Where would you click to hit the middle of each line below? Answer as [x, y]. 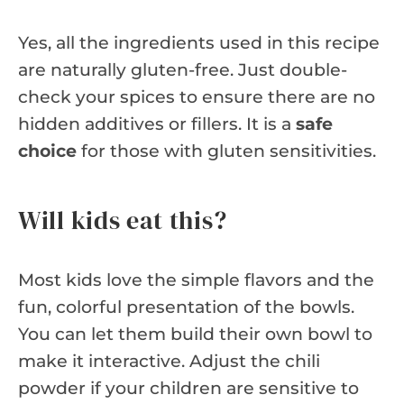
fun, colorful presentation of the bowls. [186, 307]
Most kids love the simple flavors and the [196, 280]
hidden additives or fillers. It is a [157, 124]
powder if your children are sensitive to [188, 388]
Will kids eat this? [123, 220]
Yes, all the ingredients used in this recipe [199, 42]
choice [47, 151]
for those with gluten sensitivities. [226, 151]
